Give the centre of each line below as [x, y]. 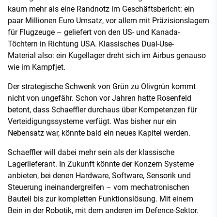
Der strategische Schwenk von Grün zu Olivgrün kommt [102, 86]
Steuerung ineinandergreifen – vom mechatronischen [99, 187]
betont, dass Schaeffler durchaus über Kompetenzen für [102, 110]
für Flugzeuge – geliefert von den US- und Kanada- [94, 32]
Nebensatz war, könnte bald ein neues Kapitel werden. [99, 133]
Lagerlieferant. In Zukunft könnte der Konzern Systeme [101, 164]
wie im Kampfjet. [37, 67]
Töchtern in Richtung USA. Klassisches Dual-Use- [91, 44]
